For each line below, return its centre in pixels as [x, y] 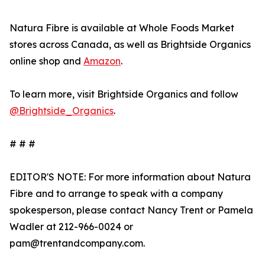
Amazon [102, 61]
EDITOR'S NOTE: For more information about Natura [130, 177]
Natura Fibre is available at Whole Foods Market [122, 28]
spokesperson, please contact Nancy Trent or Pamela [131, 210]
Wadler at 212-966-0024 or [71, 227]
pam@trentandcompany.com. [77, 243]
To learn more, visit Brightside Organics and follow [124, 94]
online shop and [46, 61]
